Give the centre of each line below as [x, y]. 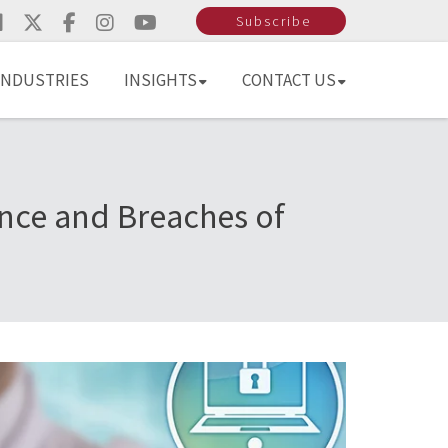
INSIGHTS [160, 80]
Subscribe [273, 21]
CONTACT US [289, 80]
